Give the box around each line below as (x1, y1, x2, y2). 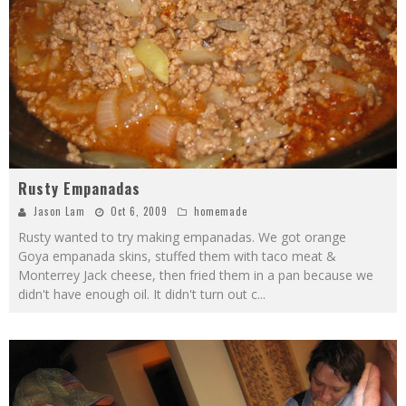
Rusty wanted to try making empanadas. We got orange (18, 228, 346, 246)
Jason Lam (34, 204, 85, 218)
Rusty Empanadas (18, 178, 140, 199)
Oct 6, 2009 (111, 204, 168, 218)
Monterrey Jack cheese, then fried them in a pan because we (18, 266, 373, 284)
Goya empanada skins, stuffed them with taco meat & (18, 247, 336, 265)
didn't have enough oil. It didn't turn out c (18, 285, 257, 303)
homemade (194, 204, 247, 218)
